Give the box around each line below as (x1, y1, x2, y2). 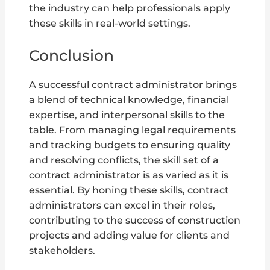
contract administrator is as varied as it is (29, 169, 229, 181)
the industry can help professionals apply (29, 2, 231, 14)
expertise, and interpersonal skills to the (29, 108, 225, 121)
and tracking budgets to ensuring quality (29, 139, 231, 151)
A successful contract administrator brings (29, 78, 237, 90)
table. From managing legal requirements (29, 124, 236, 136)
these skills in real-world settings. (29, 17, 191, 30)
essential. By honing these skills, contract (29, 184, 230, 196)
